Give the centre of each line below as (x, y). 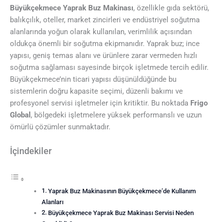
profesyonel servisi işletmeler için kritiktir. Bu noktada (100, 103)
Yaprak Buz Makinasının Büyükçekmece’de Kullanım (122, 191)
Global (20, 115)
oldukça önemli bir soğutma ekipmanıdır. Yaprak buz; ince (105, 43)
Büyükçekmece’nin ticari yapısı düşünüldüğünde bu (93, 79)
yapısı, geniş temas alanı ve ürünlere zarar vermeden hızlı (104, 55)
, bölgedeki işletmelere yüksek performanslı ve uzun (116, 115)
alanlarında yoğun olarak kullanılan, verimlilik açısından (101, 31)
